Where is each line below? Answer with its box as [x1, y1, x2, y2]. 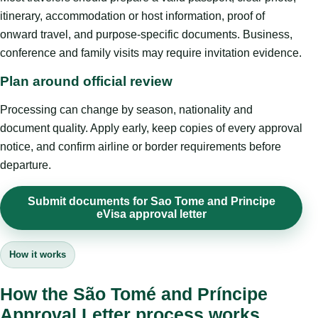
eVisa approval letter [96, 208, 207, 221]
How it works [9, 249, 66, 261]
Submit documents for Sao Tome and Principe [27, 195, 275, 208]
